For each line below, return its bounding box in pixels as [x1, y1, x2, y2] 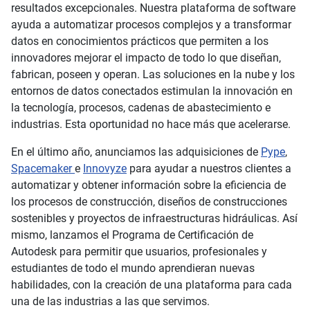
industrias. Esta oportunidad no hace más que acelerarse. [11, 118, 291, 131]
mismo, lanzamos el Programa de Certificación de [11, 228, 253, 242]
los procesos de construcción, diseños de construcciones [11, 195, 287, 209]
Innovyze [83, 162, 127, 176]
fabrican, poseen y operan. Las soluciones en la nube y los [11, 68, 295, 82]
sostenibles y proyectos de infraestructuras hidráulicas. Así [11, 212, 298, 226]
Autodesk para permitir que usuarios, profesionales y [11, 245, 267, 259]
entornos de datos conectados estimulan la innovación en [11, 84, 293, 98]
